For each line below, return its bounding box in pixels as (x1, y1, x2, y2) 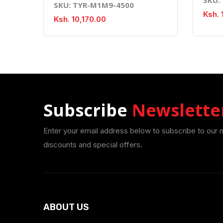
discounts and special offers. (43, 140, 142, 149)
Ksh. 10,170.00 (54, 14, 106, 24)
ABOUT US (43, 202, 89, 213)
